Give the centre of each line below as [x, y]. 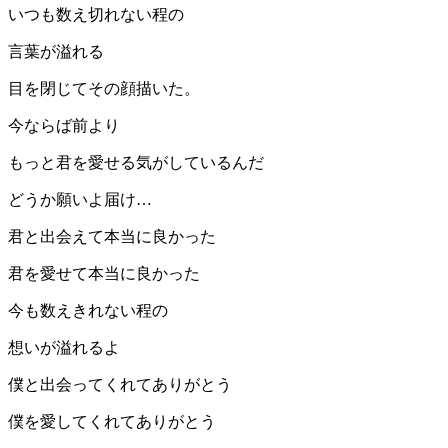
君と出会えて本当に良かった [112, 237]
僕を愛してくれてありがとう [112, 422]
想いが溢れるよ [64, 348]
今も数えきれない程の [88, 311]
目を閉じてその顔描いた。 [104, 89]
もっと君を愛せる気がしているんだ [136, 163]
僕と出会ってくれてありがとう [120, 385]
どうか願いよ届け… [80, 200]
